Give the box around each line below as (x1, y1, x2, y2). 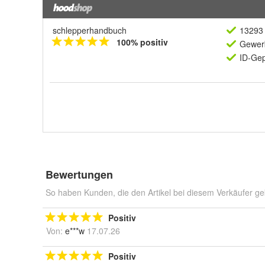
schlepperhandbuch (53, 24, 127, 36)
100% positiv (117, 36, 168, 48)
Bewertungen (46, 167, 113, 182)
